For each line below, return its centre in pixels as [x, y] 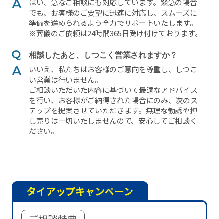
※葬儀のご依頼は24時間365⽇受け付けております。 [115, 33]
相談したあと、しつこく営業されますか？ [103, 55]
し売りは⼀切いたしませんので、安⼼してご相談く [113, 121]
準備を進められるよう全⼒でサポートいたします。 [113, 22]
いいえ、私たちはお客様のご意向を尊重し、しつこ [113, 69]
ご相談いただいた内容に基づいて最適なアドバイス [113, 90]
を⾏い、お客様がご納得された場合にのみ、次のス [113, 100]
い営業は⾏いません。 [65, 80]
